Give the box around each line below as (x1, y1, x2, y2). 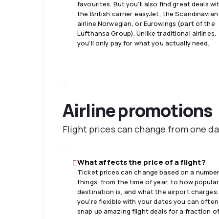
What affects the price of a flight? (77, 156, 206, 167)
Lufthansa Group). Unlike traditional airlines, (77, 28, 217, 38)
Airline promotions (63, 98, 213, 122)
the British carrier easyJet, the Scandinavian (77, 9, 218, 18)
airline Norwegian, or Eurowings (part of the (77, 19, 215, 28)
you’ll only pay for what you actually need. (77, 38, 210, 47)
